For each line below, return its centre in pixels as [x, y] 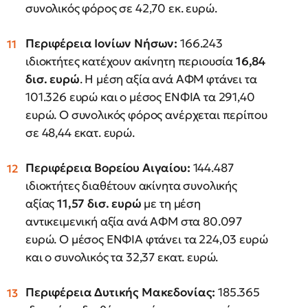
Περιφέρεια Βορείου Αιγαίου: [108, 168]
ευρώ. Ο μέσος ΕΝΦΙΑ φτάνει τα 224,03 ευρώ [147, 239]
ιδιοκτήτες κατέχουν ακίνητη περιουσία [131, 61]
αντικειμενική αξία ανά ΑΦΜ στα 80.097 [134, 221]
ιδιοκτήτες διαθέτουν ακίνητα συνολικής [131, 186]
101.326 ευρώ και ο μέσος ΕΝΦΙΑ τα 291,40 [140, 97]
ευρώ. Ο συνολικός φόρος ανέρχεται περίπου [146, 115]
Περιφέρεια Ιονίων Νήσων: [102, 43]
